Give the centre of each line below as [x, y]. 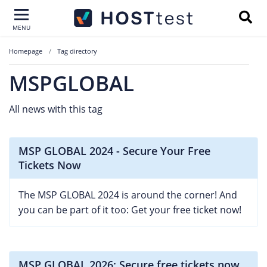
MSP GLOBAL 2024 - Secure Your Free [114, 151]
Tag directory [77, 51]
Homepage [26, 51]
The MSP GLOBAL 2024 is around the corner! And [128, 195]
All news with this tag [56, 109]
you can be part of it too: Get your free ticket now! [130, 210]
